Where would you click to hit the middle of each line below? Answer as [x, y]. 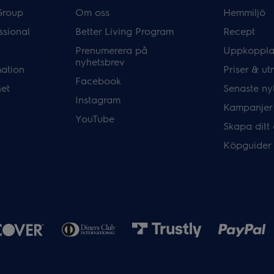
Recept [239, 31]
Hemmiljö [244, 12]
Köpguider [247, 145]
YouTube [95, 118]
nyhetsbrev [100, 61]
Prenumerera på [112, 50]
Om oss [93, 12]
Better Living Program [125, 31]
